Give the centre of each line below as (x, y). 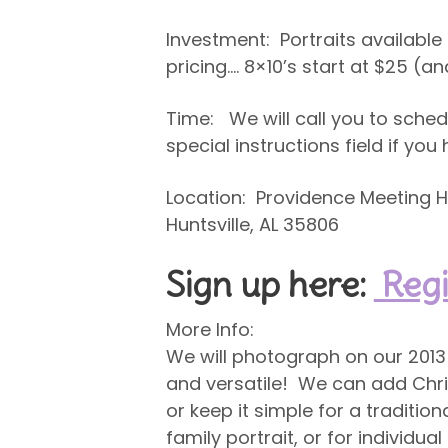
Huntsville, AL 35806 (252, 224)
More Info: (209, 329)
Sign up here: (269, 284)
